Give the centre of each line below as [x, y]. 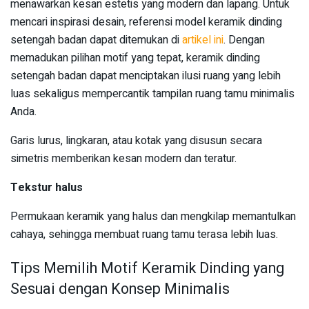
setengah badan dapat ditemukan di [96, 40]
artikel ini [203, 40]
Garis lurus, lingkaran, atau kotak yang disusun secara [136, 140]
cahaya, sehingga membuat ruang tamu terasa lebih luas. [144, 234]
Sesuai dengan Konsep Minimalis [120, 289]
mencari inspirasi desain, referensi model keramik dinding [146, 22]
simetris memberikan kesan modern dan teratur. [123, 158]
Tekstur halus [47, 187]
